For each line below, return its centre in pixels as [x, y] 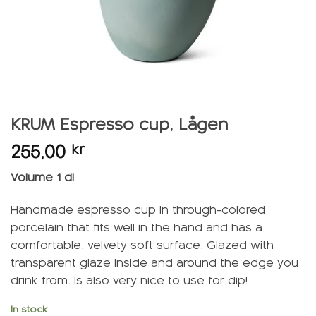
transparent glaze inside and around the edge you [154, 262]
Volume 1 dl [42, 177]
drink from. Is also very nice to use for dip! [129, 280]
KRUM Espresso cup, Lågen [119, 124]
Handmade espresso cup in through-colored [138, 209]
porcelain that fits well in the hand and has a [136, 227]
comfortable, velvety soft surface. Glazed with [142, 245]
